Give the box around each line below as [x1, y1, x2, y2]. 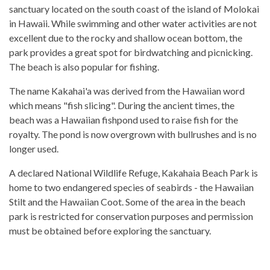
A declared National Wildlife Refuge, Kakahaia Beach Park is [9, 166, 258, 178]
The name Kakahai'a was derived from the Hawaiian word [9, 84, 245, 96]
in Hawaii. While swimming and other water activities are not [9, 17, 257, 29]
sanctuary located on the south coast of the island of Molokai [9, 2, 259, 14]
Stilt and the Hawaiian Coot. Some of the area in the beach [9, 195, 245, 207]
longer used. [9, 142, 58, 154]
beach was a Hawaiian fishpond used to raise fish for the [9, 113, 238, 125]
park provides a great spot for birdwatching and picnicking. [9, 46, 253, 58]
